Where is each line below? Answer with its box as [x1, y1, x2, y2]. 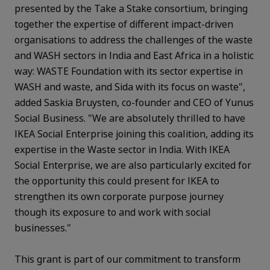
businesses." [14, 221, 71, 235]
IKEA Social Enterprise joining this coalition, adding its [14, 127, 254, 141]
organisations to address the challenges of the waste [14, 33, 253, 47]
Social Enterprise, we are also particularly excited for [14, 159, 251, 172]
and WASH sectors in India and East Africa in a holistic [14, 49, 254, 63]
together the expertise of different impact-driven [14, 17, 233, 31]
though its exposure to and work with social [14, 206, 211, 219]
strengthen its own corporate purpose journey [14, 190, 224, 204]
